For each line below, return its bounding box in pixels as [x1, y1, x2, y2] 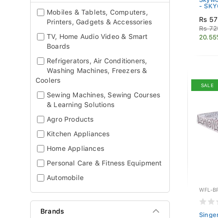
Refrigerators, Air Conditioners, [47, 57, 147, 65]
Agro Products [47, 115, 94, 123]
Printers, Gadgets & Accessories [47, 18, 152, 26]
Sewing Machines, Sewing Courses [47, 91, 161, 99]
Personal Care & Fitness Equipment [47, 159, 162, 167]
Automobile [47, 174, 84, 182]
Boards [47, 42, 70, 50]
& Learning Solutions [47, 101, 114, 109]
